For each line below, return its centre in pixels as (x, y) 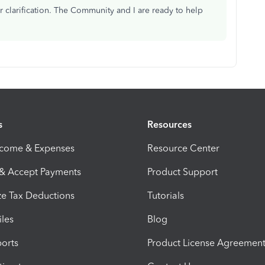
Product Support (182, 172)
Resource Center (183, 148)
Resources (169, 124)
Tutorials (166, 195)
